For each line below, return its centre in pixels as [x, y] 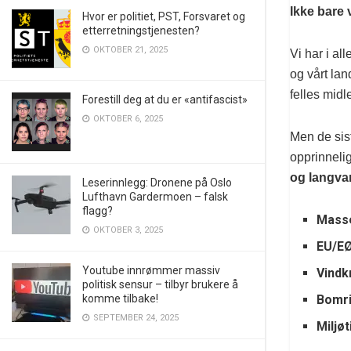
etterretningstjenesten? [141, 31]
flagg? [98, 211]
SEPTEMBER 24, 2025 [135, 318]
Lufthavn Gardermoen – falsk [155, 197]
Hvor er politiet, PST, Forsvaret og [164, 16]
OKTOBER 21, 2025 [129, 50]
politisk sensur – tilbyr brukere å [160, 284]
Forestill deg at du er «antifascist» [165, 100]
